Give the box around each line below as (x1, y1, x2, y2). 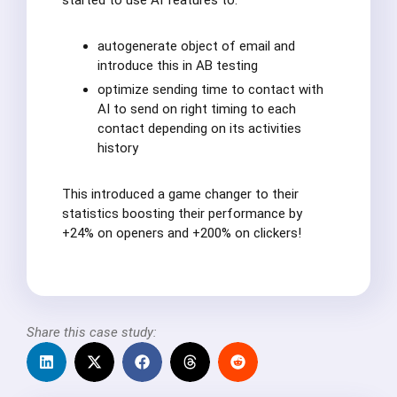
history (97, 140, 138, 157)
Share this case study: (27, 324, 157, 341)
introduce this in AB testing (97, 58, 258, 74)
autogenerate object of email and (97, 38, 295, 55)
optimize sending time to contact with (97, 82, 323, 98)
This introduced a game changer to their (62, 186, 299, 203)
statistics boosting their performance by (62, 206, 302, 222)
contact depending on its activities (97, 121, 301, 137)
